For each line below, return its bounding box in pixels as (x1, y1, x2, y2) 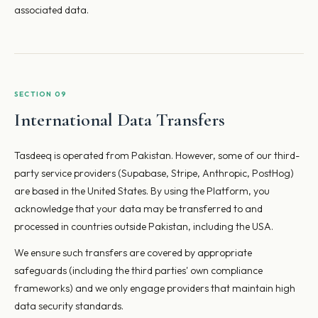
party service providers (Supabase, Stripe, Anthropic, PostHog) (14, 167, 294, 180)
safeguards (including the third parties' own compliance (14, 264, 263, 277)
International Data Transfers (14, 109, 225, 131)
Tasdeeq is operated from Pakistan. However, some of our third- (14, 149, 300, 162)
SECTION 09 (14, 89, 67, 99)
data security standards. (14, 300, 124, 312)
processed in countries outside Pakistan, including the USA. (14, 220, 273, 233)
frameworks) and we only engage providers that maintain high (14, 282, 295, 295)
